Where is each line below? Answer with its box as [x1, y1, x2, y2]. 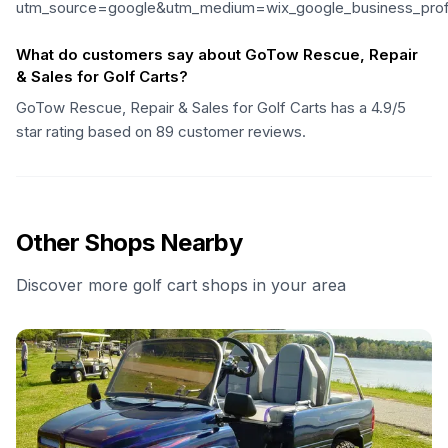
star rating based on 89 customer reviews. [16, 122, 306, 141]
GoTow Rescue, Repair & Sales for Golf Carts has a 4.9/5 [16, 98, 406, 117]
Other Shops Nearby [16, 228, 243, 257]
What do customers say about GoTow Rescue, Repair [16, 45, 418, 64]
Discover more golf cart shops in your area [16, 275, 346, 295]
